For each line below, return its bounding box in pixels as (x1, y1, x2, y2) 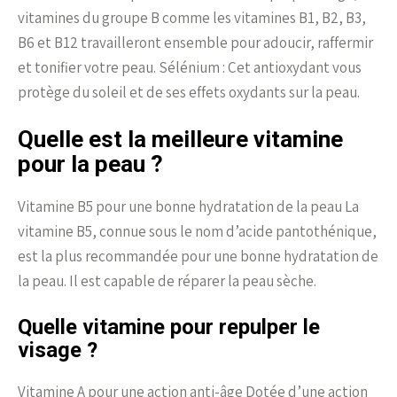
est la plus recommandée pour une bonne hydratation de (18, 245, 378, 266)
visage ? (18, 337, 97, 362)
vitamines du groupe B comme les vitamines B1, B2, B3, (18, 7, 366, 27)
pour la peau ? (18, 150, 163, 177)
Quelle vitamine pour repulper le (18, 314, 320, 339)
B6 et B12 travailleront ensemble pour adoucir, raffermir (18, 32, 373, 52)
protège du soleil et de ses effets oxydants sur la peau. (18, 82, 360, 102)
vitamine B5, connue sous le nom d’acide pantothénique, (18, 221, 377, 241)
